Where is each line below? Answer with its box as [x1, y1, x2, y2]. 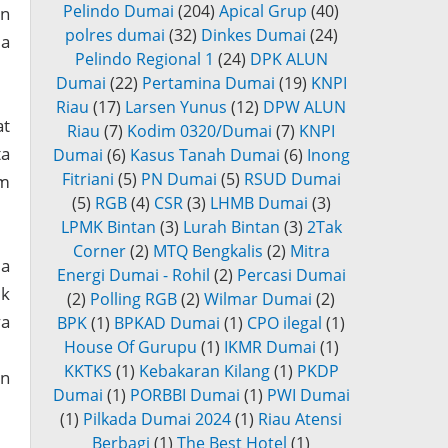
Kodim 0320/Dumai [127, 120, 272, 143]
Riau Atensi [258, 408, 342, 431]
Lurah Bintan [182, 216, 280, 239]
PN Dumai [140, 168, 217, 191]
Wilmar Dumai [204, 288, 312, 311]
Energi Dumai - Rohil [56, 264, 210, 287]
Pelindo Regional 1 [74, 48, 214, 71]
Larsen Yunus [125, 96, 227, 119]
